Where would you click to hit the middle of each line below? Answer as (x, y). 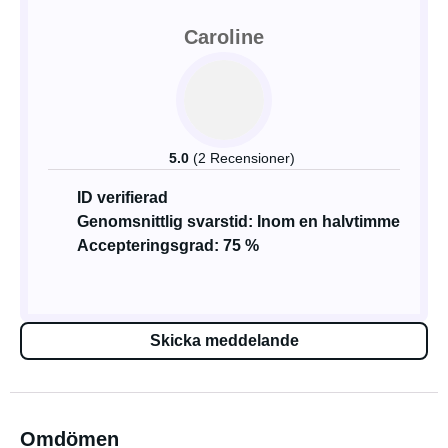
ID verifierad (122, 197)
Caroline (224, 37)
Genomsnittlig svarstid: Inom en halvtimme (238, 221)
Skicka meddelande (224, 340)
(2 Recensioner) (244, 158)
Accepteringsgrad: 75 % (168, 245)
